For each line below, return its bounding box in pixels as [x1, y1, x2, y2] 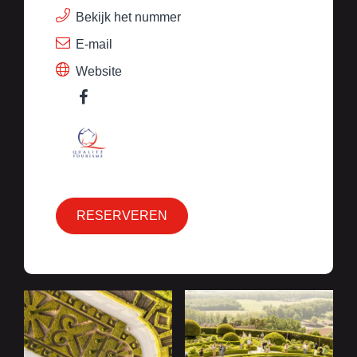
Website [76, 65, 122, 78]
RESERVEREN [76, 209, 167, 222]
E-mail [76, 37, 112, 51]
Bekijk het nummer [76, 10, 181, 24]
